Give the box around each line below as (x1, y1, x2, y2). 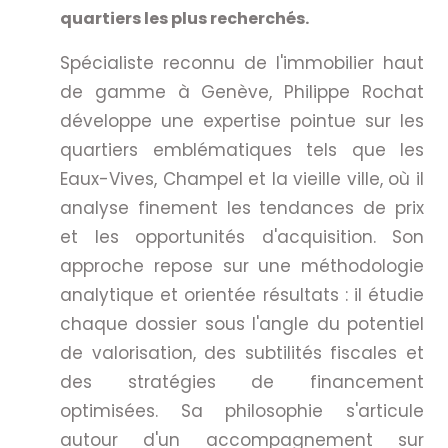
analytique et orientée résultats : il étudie (60, 282, 424, 307)
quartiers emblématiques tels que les (60, 137, 424, 162)
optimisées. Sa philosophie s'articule (60, 398, 424, 423)
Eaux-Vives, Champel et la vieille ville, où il (60, 166, 424, 191)
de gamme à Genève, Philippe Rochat (60, 79, 424, 104)
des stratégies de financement (60, 369, 424, 394)
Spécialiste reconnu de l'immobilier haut (60, 50, 424, 75)
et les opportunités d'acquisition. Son (60, 224, 424, 249)
